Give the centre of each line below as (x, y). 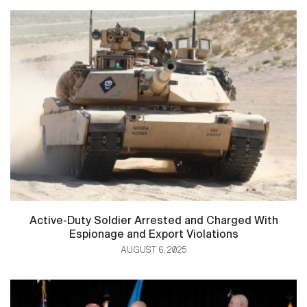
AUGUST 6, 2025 (153, 250)
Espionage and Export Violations (153, 234)
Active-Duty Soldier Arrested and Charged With (153, 220)
